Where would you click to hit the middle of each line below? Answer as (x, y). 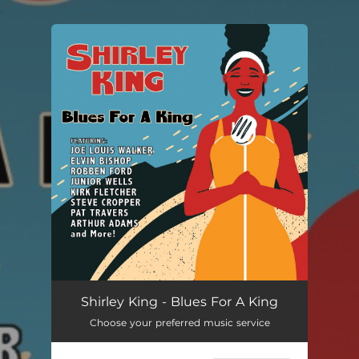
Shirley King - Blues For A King (179, 302)
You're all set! (134, 64)
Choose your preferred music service (179, 323)
